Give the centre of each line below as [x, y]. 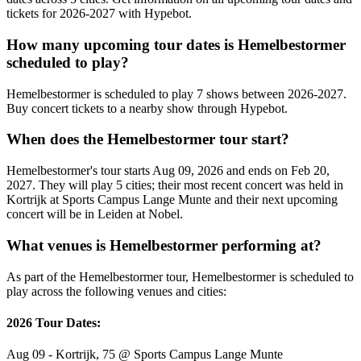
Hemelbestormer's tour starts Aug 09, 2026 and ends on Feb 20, [168, 171]
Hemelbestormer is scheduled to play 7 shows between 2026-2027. [176, 93]
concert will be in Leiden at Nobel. [95, 214]
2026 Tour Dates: [54, 322]
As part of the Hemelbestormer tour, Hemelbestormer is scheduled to [180, 276]
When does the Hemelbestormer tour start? [148, 139]
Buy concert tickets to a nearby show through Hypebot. [147, 108]
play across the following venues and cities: [116, 291]
